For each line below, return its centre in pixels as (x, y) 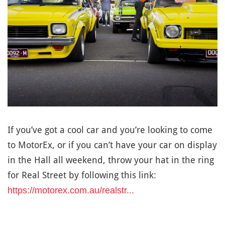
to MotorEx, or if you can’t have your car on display (112, 145)
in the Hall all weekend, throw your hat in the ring (111, 160)
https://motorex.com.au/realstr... (71, 191)
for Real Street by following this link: (82, 175)
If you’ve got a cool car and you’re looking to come (110, 130)
